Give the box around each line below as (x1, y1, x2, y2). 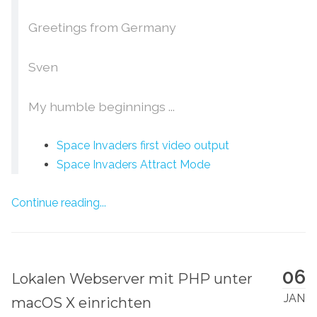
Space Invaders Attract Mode (56, 158, 210, 172)
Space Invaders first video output (56, 139, 229, 153)
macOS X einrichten (11, 294, 151, 311)
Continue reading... (11, 196, 106, 210)
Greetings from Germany (28, 19, 176, 35)
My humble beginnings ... (28, 99, 175, 115)
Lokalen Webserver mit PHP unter (11, 270, 253, 287)
